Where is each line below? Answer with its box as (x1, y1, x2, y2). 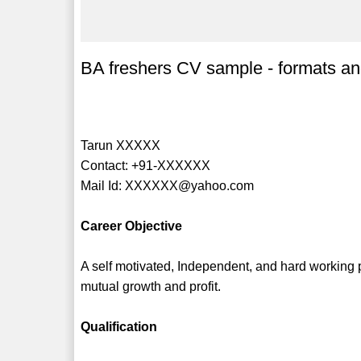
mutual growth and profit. (81, 279, 222, 293)
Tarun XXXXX (81, 138, 161, 152)
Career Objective (81, 218, 183, 233)
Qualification (81, 319, 158, 334)
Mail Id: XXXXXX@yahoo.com (81, 178, 255, 193)
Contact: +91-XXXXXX (81, 158, 211, 172)
